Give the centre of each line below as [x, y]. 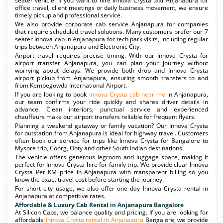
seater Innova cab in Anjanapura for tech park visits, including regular [111, 39]
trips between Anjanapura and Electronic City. [78, 46]
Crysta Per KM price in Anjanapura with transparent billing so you [111, 172]
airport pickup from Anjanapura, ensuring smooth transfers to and [111, 78]
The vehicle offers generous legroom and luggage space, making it [111, 157]
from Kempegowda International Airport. [71, 85]
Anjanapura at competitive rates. [60, 196]
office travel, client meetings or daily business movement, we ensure [111, 7]
